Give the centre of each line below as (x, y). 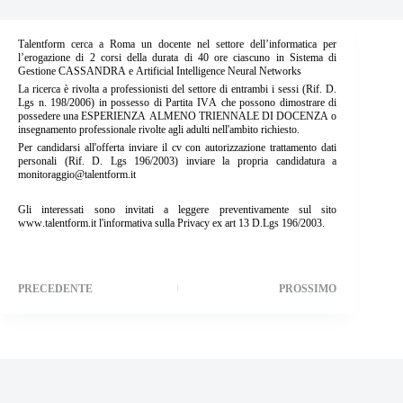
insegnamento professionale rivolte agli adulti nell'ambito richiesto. (160, 130)
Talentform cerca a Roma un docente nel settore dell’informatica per (178, 44)
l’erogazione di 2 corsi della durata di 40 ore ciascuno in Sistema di (178, 58)
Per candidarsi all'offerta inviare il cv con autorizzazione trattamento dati (178, 148)
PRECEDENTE (55, 289)
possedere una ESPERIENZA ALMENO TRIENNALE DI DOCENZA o (178, 116)
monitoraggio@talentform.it (77, 175)
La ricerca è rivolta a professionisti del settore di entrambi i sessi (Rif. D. (178, 89)
